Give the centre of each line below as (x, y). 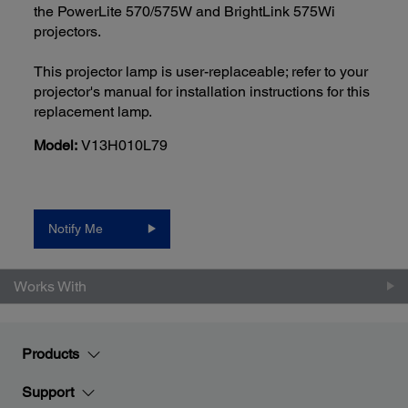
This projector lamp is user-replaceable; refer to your (201, 71)
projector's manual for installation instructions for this (202, 91)
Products (51, 354)
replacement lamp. (93, 111)
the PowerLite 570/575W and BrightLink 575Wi (185, 11)
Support (48, 392)
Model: (56, 145)
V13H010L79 (125, 145)
